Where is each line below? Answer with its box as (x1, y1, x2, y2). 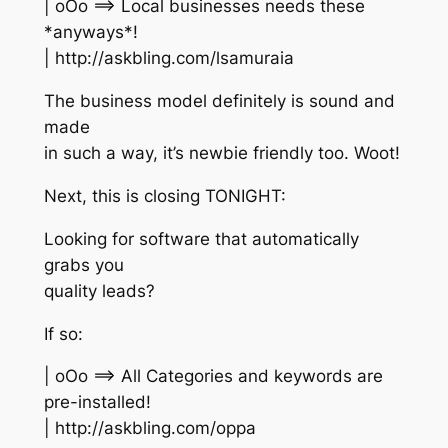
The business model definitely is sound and (43, 91, 395, 112)
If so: (43, 323, 83, 344)
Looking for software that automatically (43, 228, 359, 249)
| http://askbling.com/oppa (43, 418, 256, 439)
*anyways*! (43, 22, 138, 43)
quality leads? (43, 280, 155, 301)
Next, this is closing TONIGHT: (43, 186, 286, 207)
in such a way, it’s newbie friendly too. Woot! (43, 143, 400, 164)
